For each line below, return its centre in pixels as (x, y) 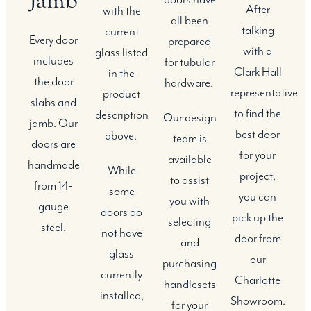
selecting (190, 222)
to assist (190, 180)
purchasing (190, 263)
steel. (53, 227)
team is (190, 138)
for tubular (190, 62)
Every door (53, 40)
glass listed (121, 52)
